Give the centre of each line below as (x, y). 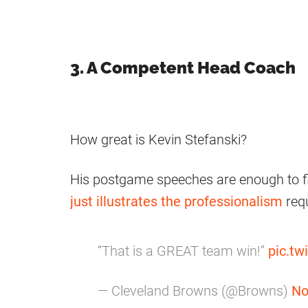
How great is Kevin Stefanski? (158, 140)
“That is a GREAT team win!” (183, 251)
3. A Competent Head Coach (183, 68)
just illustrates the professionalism (176, 202)
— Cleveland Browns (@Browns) (195, 291)
